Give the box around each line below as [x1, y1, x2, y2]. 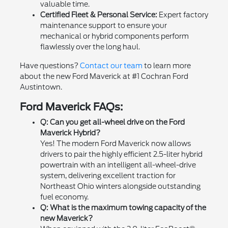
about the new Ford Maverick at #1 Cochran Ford [19, 72, 188, 80]
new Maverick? [40, 214, 93, 222]
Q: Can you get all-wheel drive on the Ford [40, 118, 185, 126]
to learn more [142, 61, 191, 70]
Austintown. [19, 82, 62, 91]
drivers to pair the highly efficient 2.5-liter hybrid [40, 150, 203, 158]
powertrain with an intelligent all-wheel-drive [40, 160, 196, 169]
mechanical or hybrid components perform [40, 32, 189, 40]
